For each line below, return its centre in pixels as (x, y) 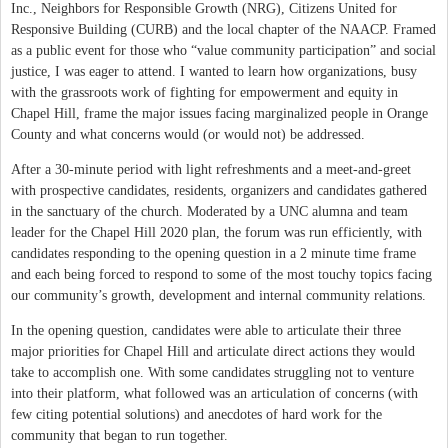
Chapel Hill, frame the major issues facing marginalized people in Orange (219, 113)
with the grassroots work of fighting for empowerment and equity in (204, 92)
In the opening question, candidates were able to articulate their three (206, 330)
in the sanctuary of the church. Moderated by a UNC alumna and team (209, 211)
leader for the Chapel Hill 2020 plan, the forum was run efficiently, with (216, 232)
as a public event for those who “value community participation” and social (223, 50)
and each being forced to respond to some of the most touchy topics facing (221, 274)
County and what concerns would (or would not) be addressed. (188, 134)
